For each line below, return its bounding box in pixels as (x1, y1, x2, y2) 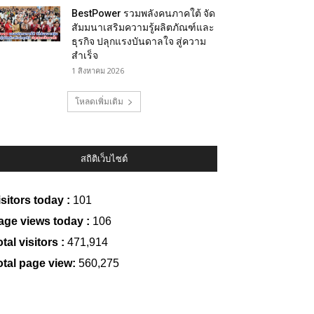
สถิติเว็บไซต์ (80, 153, 128, 164)
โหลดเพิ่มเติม (74, 95, 123, 107)
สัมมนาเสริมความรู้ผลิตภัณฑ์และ (71, 22, 214, 33)
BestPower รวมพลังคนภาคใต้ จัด (71, 8, 215, 19)
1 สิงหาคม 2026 (71, 65, 124, 76)
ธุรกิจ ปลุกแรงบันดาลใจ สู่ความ (71, 36, 206, 47)
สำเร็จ (71, 50, 98, 61)
